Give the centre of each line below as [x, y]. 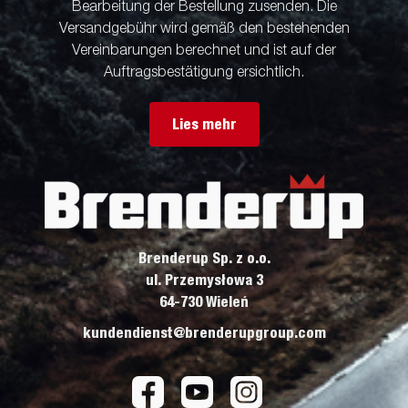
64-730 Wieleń [204, 303]
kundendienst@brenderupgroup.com [204, 334]
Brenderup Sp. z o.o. [204, 259]
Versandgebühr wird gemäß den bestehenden [204, 30]
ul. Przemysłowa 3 [204, 281]
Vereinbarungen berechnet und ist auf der [204, 51]
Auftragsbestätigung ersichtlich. [204, 73]
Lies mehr [204, 124]
